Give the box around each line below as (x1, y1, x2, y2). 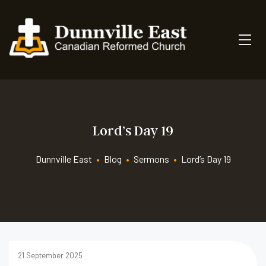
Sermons (133, 153, 169, 164)
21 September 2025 (18, 250, 83, 260)
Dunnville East (35, 153, 92, 164)
